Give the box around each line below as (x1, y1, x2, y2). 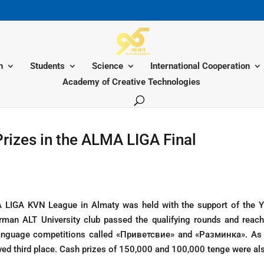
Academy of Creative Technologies (62, 77, 200, 87)
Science (92, 61, 123, 71)
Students (30, 61, 65, 71)
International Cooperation (150, 61, 250, 71)
